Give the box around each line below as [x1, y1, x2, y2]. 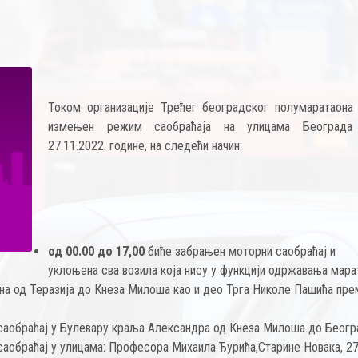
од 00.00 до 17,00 [48, 244, 145, 259]
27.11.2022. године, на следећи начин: [48, 138, 243, 153]
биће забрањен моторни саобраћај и [145, 244, 336, 259]
